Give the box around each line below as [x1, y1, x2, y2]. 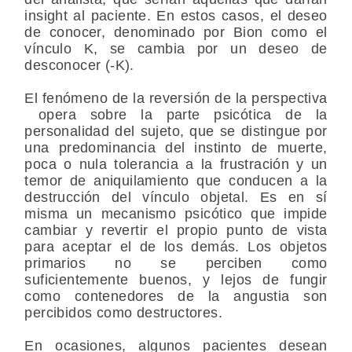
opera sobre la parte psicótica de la [24, 106, 328, 123]
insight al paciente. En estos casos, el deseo [24, 7, 328, 24]
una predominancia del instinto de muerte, [24, 139, 328, 156]
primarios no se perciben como [24, 255, 328, 271]
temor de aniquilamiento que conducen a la [24, 172, 328, 189]
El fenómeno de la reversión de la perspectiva [24, 90, 328, 106]
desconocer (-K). [24, 57, 134, 73]
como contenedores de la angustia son [24, 288, 328, 304]
